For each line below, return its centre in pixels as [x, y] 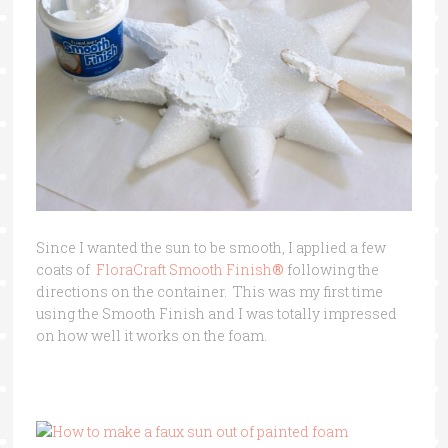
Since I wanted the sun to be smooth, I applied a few [210, 247]
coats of [65, 269]
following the [331, 269]
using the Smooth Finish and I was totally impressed [216, 313]
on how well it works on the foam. [151, 335]
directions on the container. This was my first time [209, 291]
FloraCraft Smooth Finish [183, 269]
